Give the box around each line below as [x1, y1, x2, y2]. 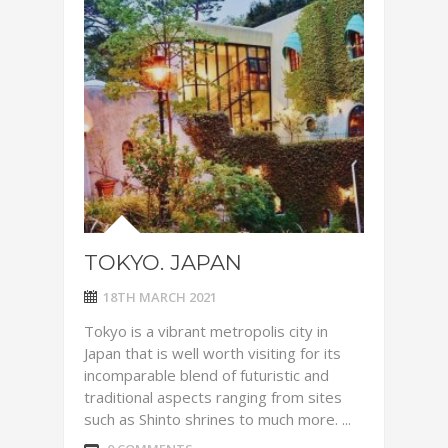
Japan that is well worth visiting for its [84, 343, 341, 363]
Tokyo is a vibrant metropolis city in [84, 321, 328, 341]
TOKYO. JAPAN [84, 250, 242, 275]
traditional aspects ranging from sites [84, 387, 342, 407]
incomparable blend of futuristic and [84, 365, 329, 385]
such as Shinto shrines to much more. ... [84, 409, 351, 429]
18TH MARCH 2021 [103, 288, 217, 306]
